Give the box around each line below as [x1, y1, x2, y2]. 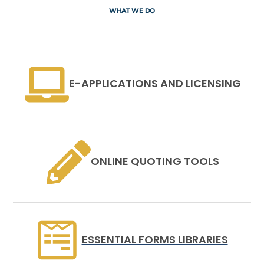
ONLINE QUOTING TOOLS [90, 154, 219, 169]
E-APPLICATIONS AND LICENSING [68, 75, 241, 91]
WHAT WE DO [109, 6, 155, 15]
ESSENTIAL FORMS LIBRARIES [81, 232, 228, 247]
